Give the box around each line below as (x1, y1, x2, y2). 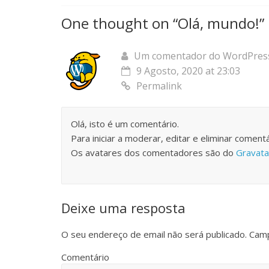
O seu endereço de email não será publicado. (61, 228, 247, 240)
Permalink (136, 79, 182, 92)
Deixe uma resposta (61, 199, 186, 217)
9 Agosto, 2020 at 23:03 (136, 64, 240, 77)
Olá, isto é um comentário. (71, 118, 179, 130)
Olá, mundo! (178, 13, 259, 33)
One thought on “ (61, 13, 178, 33)
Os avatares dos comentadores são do (71, 147, 236, 159)
